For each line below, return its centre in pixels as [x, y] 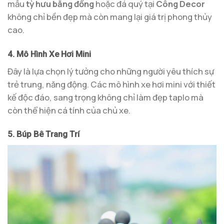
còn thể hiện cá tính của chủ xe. [69, 110]
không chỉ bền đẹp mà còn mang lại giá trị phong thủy [110, 17]
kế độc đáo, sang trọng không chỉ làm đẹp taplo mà [105, 97]
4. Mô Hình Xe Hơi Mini [49, 54]
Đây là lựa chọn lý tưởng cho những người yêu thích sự [111, 71]
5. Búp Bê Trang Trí [43, 134]
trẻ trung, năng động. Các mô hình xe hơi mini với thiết [111, 84]
